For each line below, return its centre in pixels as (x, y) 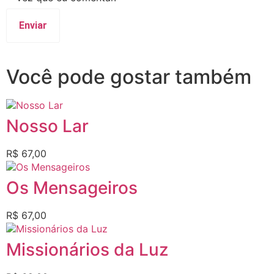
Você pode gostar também (129, 76)
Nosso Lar (47, 126)
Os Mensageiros (72, 187)
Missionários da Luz (87, 249)
